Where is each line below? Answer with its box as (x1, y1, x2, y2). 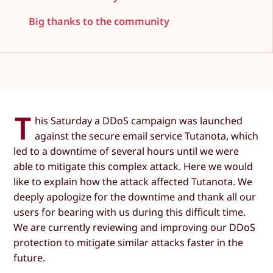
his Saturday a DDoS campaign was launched (35, 113, 243, 127)
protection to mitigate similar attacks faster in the (13, 235, 244, 249)
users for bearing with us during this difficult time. (13, 205, 246, 219)
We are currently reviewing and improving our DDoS (13, 220, 256, 234)
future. (13, 250, 46, 264)
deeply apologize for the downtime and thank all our (13, 190, 257, 204)
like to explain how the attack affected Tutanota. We (13, 174, 253, 188)
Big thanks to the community (28, 14, 169, 28)
